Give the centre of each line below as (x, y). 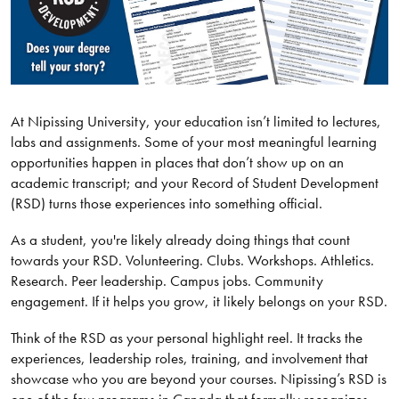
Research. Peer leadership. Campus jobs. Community (167, 280)
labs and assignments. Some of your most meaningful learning (193, 141)
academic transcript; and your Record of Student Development (194, 182)
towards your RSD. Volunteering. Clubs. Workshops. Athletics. (192, 260)
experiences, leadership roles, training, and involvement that (189, 358)
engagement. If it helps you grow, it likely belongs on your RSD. (199, 301)
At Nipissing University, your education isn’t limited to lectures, (195, 121)
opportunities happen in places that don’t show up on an (177, 162)
